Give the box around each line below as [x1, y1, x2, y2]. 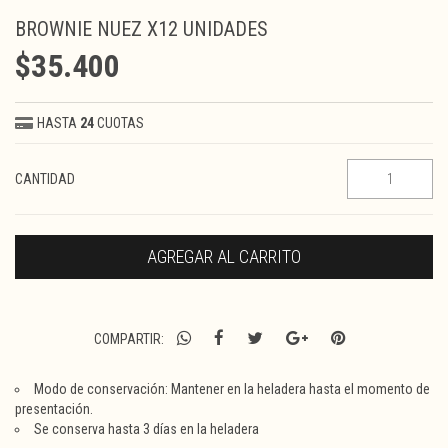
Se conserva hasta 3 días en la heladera [34, 421, 259, 437]
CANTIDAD [15, 171, 75, 187]
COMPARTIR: [93, 331, 164, 347]
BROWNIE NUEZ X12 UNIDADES [15, 17, 268, 41]
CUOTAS [94, 115, 145, 131]
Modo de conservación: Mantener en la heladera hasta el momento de [34, 381, 430, 397]
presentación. [15, 401, 96, 417]
